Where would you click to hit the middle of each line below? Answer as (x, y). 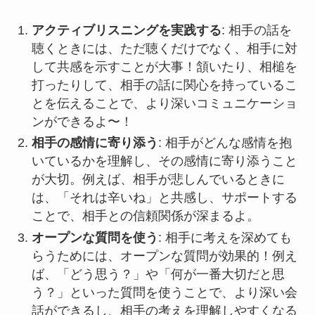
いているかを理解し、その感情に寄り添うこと (164, 161)
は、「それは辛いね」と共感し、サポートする (164, 198)
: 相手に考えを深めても (225, 237)
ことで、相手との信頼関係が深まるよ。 (145, 216)
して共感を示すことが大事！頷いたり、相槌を (164, 66)
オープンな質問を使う (95, 237)
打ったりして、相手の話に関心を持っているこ (164, 85)
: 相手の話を (256, 30)
